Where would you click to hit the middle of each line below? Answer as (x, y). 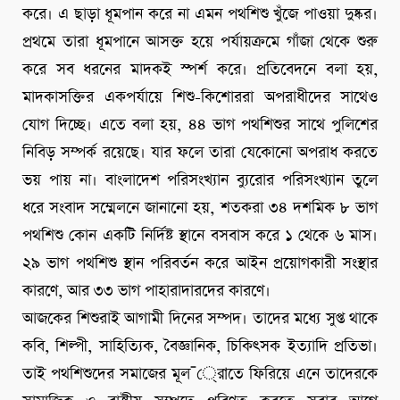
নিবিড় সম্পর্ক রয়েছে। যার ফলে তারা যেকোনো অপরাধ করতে (200, 153)
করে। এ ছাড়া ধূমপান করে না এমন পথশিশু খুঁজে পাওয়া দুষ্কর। (200, 15)
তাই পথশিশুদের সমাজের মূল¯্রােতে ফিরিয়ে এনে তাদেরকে (200, 375)
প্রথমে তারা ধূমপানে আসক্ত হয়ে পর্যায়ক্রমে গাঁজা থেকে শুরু (200, 42)
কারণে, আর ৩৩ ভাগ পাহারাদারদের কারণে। (146, 292)
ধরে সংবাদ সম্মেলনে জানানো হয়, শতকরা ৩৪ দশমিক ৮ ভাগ (200, 208)
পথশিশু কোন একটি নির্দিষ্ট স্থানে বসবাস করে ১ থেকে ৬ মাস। (200, 236)
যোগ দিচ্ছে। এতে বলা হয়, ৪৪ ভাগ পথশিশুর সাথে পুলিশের (200, 125)
